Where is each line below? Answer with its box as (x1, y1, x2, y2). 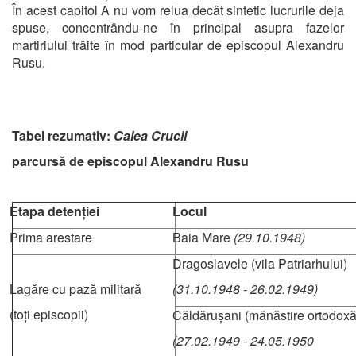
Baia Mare (172, 227, 234, 246)
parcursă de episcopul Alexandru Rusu (12, 151, 249, 170)
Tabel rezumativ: (12, 126, 114, 145)
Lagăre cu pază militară (10, 279, 142, 298)
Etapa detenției (10, 201, 100, 220)
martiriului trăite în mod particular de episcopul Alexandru (12, 35, 344, 54)
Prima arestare (10, 227, 93, 246)
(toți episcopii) (10, 304, 89, 323)
